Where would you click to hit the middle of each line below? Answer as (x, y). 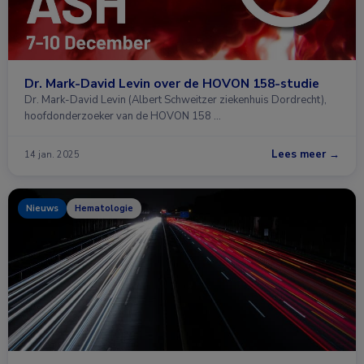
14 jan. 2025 (52, 154)
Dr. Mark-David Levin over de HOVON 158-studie (172, 83)
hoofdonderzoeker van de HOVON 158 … (123, 116)
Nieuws (42, 208)
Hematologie (104, 208)
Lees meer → (305, 154)
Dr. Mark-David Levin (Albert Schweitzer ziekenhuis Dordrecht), (175, 100)
